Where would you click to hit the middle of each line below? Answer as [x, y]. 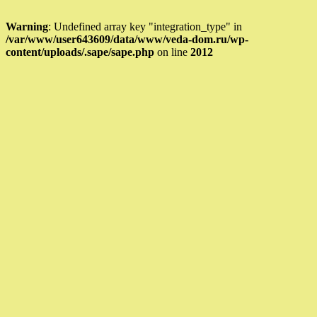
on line [172, 52]
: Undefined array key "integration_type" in [145, 26]
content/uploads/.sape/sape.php [80, 52]
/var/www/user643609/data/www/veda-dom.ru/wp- [127, 39]
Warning [27, 26]
